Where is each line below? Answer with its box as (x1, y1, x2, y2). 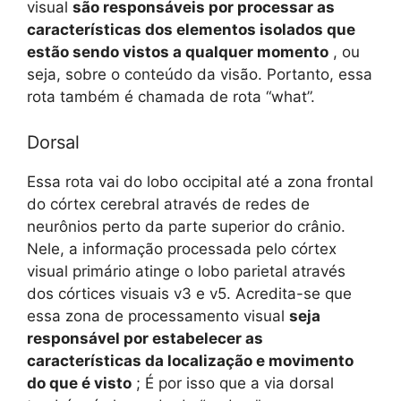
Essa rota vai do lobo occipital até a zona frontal (27, 172, 373, 191)
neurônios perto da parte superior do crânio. (27, 217, 346, 235)
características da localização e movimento (27, 351, 354, 370)
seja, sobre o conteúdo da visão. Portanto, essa (27, 65, 372, 84)
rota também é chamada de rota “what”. (27, 88, 315, 107)
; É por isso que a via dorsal (132, 373, 334, 392)
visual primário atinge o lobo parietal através (27, 261, 346, 280)
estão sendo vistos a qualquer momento (27, 43, 328, 62)
